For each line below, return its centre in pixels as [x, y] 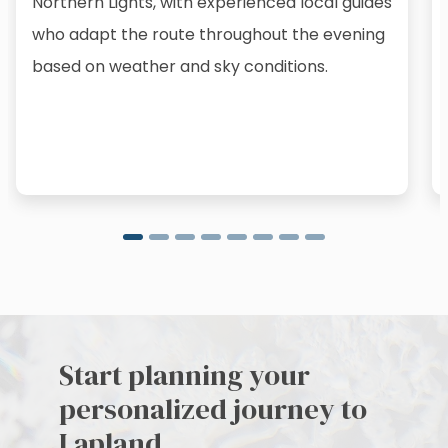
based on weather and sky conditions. [180, 66]
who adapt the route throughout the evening [208, 34]
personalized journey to [213, 409]
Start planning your [185, 375]
